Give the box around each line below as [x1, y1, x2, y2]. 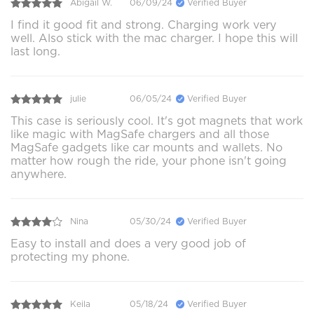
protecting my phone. [11, 250, 130, 264]
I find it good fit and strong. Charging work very [11, 18, 276, 32]
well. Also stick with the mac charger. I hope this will [11, 31, 298, 45]
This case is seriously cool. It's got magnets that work [11, 114, 303, 128]
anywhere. [11, 167, 67, 181]
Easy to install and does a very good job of [11, 236, 246, 250]
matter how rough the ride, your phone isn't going [11, 153, 287, 168]
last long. [11, 44, 60, 58]
